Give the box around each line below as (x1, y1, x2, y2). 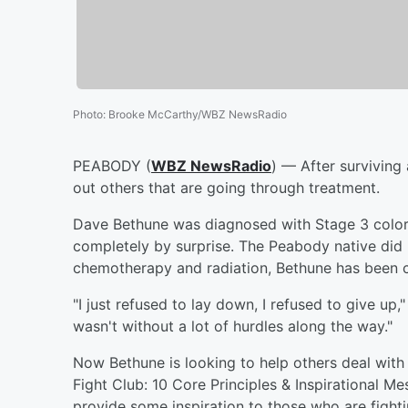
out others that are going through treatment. (73, 178, 380, 197)
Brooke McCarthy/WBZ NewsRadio (108, 107, 287, 121)
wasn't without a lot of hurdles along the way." (73, 316, 393, 335)
